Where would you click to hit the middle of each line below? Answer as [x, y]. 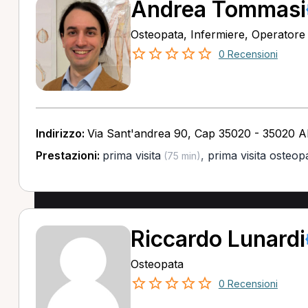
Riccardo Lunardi [218, 239]
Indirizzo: [61, 133]
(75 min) [180, 156]
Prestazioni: [69, 155]
